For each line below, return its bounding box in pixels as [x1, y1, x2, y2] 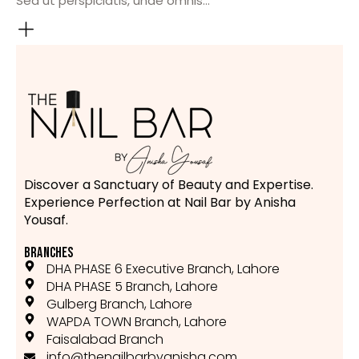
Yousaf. [24, 210, 68, 229]
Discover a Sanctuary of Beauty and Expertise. [24, 175, 313, 194]
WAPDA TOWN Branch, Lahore [46, 312, 227, 331]
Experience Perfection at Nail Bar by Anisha [24, 192, 296, 212]
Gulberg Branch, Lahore [46, 294, 192, 313]
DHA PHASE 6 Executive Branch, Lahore [46, 259, 280, 278]
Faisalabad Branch [46, 329, 163, 349]
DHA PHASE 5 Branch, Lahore [46, 276, 218, 296]
